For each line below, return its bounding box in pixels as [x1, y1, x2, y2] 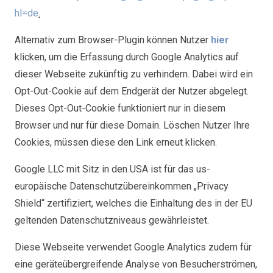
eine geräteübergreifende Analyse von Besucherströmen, [15, 258, 257, 270]
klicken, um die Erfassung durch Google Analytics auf [15, 51, 239, 63]
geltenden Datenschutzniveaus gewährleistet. [15, 214, 209, 226]
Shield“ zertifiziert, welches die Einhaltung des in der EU [15, 197, 252, 209]
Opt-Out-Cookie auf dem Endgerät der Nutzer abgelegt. [15, 85, 249, 97]
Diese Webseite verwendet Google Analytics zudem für [15, 241, 252, 253]
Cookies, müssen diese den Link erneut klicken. [15, 136, 217, 148]
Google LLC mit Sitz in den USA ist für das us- [15, 163, 210, 175]
